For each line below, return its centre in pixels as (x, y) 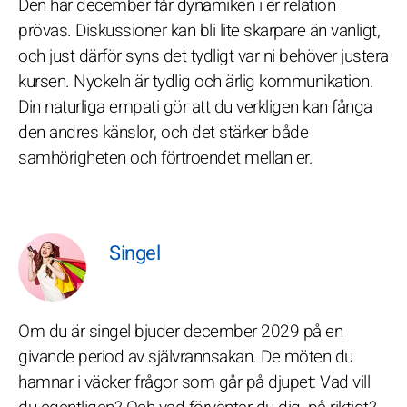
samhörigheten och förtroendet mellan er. (165, 158)
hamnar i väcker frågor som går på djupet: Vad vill (194, 382)
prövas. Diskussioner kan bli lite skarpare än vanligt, (199, 31)
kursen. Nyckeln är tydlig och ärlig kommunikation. (196, 82)
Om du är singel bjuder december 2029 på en (180, 332)
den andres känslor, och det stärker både (163, 133)
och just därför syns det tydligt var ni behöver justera (203, 56)
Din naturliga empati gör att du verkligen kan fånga (195, 107)
